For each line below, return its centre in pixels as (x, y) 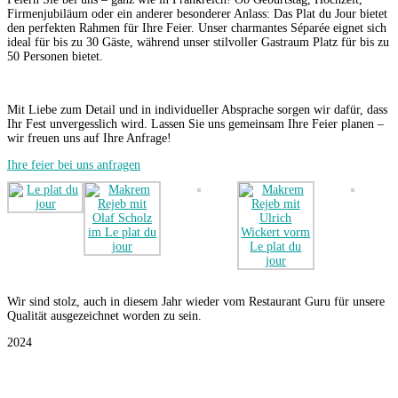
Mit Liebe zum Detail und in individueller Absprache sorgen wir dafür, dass (197, 110)
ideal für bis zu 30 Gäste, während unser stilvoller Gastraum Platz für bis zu (198, 43)
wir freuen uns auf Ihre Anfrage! (89, 139)
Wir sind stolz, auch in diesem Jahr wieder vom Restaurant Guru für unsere (196, 302)
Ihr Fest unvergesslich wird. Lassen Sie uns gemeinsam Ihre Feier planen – (195, 124)
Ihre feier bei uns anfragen (74, 165)
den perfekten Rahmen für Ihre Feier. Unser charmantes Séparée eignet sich (197, 28)
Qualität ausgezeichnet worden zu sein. (104, 316)
